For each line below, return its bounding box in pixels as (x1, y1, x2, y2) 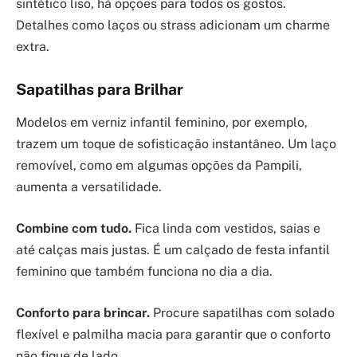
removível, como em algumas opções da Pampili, (16, 158, 302, 174)
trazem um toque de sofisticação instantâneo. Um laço (16, 136, 336, 152)
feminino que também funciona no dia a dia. (16, 263, 273, 279)
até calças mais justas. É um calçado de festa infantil (16, 241, 330, 257)
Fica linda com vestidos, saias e (131, 220, 320, 236)
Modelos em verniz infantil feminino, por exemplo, (16, 115, 308, 131)
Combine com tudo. (16, 220, 131, 236)
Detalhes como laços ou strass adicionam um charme (16, 17, 330, 33)
